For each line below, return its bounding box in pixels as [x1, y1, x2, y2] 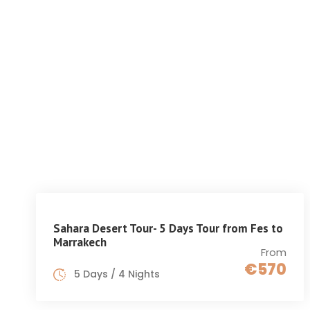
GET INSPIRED [231, 28, 307, 43]
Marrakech [53, 235, 107, 250]
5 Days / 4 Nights [74, 267, 160, 282]
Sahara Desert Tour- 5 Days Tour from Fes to [53, 221, 283, 237]
